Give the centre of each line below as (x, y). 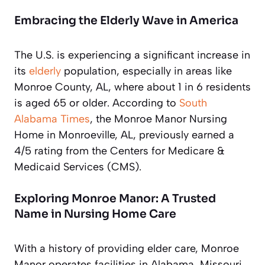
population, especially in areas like (146, 71)
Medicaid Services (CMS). (78, 167)
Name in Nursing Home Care (95, 214)
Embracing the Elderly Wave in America (126, 20)
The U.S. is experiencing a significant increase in (132, 55)
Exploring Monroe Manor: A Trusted (115, 198)
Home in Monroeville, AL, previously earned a (124, 135)
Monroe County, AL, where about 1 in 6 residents (132, 87)
